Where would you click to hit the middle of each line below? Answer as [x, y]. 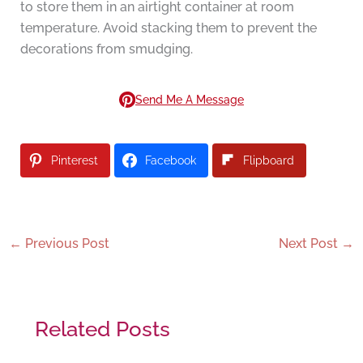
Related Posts [102, 329]
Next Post [310, 244]
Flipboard [268, 161]
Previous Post [65, 244]
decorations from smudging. [106, 49]
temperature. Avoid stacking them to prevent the [168, 28]
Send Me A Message [190, 100]
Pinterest [74, 161]
